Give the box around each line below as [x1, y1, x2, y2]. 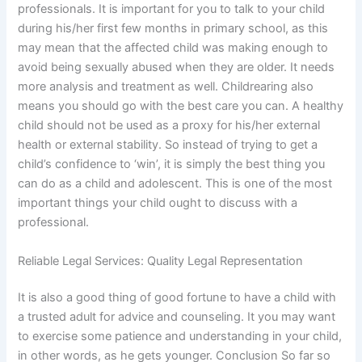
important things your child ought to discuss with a [18, 196, 298, 211]
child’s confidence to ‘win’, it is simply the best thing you [18, 157, 326, 172]
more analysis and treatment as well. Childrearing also [18, 79, 314, 95]
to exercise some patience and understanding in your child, [18, 329, 343, 344]
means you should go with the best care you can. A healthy [18, 99, 344, 114]
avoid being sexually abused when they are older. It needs [18, 60, 335, 75]
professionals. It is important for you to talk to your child [18, 2, 326, 17]
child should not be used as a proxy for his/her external [18, 118, 321, 133]
